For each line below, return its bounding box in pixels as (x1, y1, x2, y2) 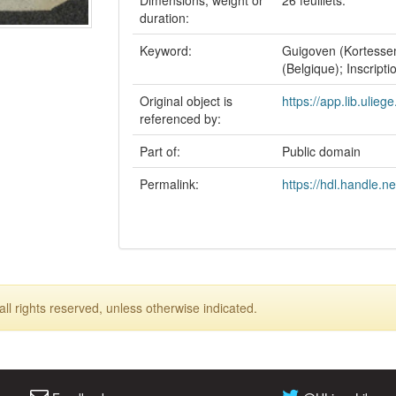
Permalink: (140, 175, 202, 193)
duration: (140, 9, 193, 27)
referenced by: (140, 110, 225, 127)
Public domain (282, 142, 361, 160)
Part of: (140, 142, 184, 160)
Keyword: (140, 42, 195, 59)
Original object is (140, 92, 232, 110)
